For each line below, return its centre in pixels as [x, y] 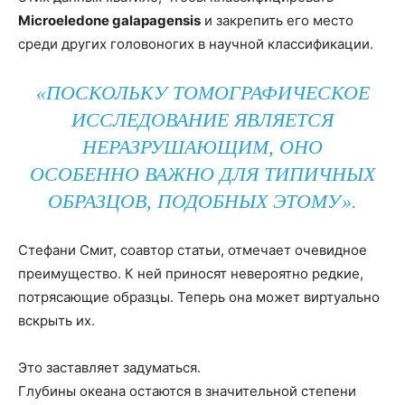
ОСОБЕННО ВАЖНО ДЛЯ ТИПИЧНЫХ [202, 174]
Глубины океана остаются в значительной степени [187, 391]
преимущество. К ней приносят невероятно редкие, [191, 274]
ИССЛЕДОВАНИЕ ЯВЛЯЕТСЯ [202, 120]
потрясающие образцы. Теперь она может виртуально [199, 297]
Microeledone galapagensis [109, 21]
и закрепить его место [277, 21]
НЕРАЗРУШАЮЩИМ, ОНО [202, 147]
